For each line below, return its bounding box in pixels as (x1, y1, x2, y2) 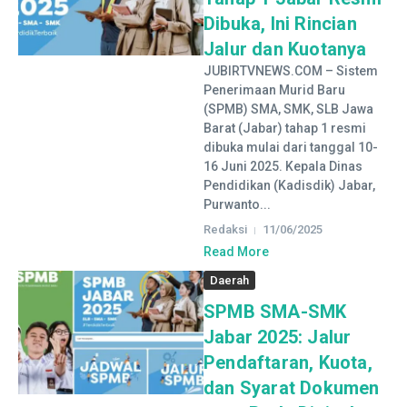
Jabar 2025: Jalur (203, 326, 352, 348)
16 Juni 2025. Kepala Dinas (203, 159, 362, 174)
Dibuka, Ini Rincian (203, 13, 357, 35)
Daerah (210, 273, 249, 287)
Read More (203, 244, 269, 259)
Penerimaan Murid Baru (203, 83, 345, 97)
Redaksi (203, 223, 247, 236)
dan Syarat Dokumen (203, 377, 380, 399)
